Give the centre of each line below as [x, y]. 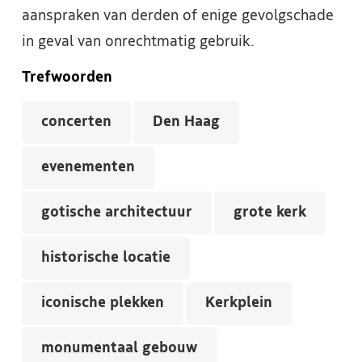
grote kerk [270, 213]
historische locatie [106, 258]
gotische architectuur [117, 213]
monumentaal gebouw [119, 348]
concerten [76, 122]
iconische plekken [103, 303]
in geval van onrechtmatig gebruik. [138, 42]
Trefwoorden [67, 78]
